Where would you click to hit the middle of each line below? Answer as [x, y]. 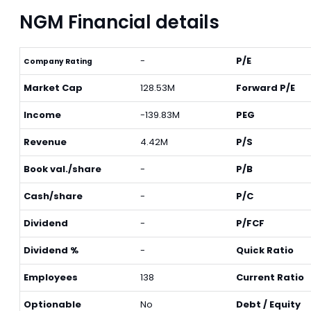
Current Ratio [270, 277]
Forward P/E [266, 88]
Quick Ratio [265, 250]
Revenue [45, 142]
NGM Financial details [119, 22]
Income [42, 115]
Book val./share [62, 169]
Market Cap [53, 88]
